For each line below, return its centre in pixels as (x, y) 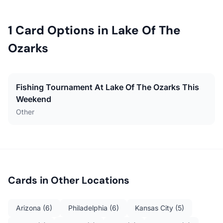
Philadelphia (88, 208)
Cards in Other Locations (69, 180)
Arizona (28, 208)
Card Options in (62, 30)
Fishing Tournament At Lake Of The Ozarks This (108, 87)
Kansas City (154, 208)
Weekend (34, 99)
